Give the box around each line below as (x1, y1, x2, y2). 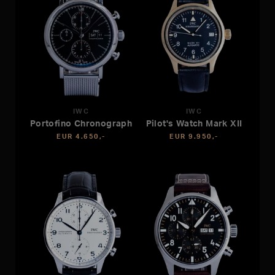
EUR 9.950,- (169, 132, 219, 141)
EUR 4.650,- (56, 132, 106, 141)
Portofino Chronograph (29, 118, 133, 129)
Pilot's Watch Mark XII (145, 118, 242, 129)
